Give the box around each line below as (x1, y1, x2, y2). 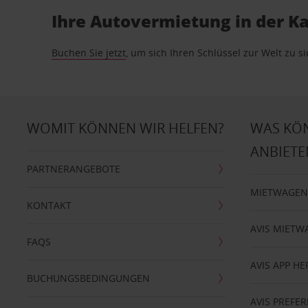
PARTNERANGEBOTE (26, 162, 120, 175)
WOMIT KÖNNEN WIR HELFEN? (26, 119, 224, 137)
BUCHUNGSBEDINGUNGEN (26, 272, 150, 285)
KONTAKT (26, 199, 71, 212)
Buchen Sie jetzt (52, 46, 126, 59)
